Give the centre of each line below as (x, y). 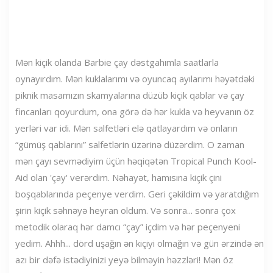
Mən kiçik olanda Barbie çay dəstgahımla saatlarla (117, 62)
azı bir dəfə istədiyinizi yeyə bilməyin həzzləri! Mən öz (124, 260)
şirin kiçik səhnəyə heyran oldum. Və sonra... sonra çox (126, 210)
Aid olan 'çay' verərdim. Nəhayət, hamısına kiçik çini (119, 177)
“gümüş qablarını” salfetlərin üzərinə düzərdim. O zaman (130, 144)
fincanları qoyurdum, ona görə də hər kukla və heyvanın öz (135, 112)
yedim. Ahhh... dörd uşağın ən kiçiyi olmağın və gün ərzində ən (140, 243)
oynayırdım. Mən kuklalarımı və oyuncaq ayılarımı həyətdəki (135, 79)
